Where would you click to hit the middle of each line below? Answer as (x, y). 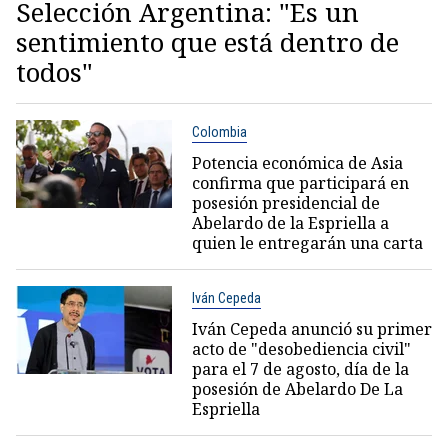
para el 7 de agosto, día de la (300, 369)
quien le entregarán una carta (307, 243)
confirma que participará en (300, 183)
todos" (54, 72)
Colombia (219, 132)
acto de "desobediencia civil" (301, 349)
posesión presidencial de (285, 203)
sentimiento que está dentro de (207, 42)
